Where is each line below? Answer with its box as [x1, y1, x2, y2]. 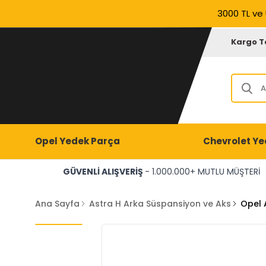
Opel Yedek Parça [34, 135, 120, 147]
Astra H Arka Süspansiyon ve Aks [88, 198, 231, 210]
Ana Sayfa [34, 198, 80, 210]
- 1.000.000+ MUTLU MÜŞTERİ [144, 166, 260, 178]
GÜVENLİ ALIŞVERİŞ [62, 166, 145, 178]
